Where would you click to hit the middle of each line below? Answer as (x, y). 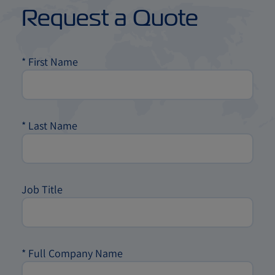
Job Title (42, 189)
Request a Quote (110, 17)
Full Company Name (76, 253)
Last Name (53, 125)
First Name (53, 61)
